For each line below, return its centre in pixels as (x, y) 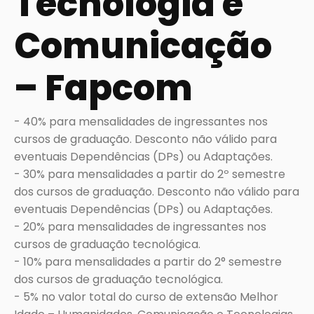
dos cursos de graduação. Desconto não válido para (157, 192)
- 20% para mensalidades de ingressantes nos (140, 227)
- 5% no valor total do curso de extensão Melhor (146, 297)
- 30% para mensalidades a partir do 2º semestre (150, 175)
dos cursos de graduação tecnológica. (118, 280)
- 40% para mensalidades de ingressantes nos (141, 122)
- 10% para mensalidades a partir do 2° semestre (148, 262)
